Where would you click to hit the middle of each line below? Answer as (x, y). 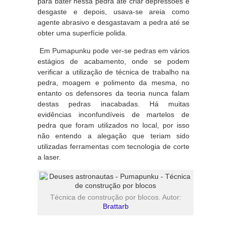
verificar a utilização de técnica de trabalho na (113, 72)
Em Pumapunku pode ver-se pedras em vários (113, 51)
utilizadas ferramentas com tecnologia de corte (113, 146)
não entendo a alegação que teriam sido (113, 136)
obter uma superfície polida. (82, 33)
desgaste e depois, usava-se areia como (113, 12)
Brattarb (116, 206)
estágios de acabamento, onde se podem (113, 61)
